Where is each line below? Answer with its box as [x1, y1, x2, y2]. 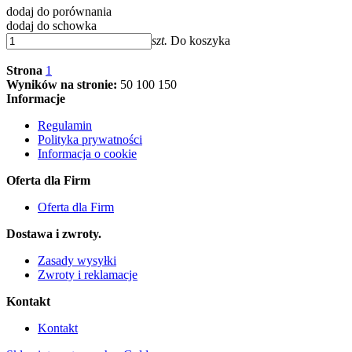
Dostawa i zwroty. [6, 226, 101, 240]
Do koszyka [170, 33, 230, 47]
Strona [6, 63, 42, 77]
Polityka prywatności [38, 132, 142, 146]
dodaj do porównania [6, 4, 112, 18]
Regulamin [38, 118, 92, 132]
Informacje [6, 91, 65, 105]
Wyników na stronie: [6, 77, 117, 91]
